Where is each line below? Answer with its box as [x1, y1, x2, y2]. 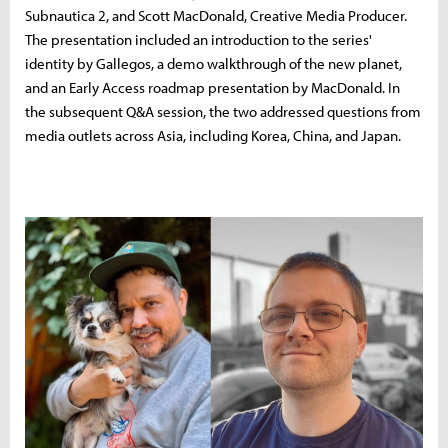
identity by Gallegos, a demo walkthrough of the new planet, [25, 53, 402, 73]
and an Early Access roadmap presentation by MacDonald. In [25, 77, 400, 97]
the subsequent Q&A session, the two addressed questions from [25, 101, 421, 121]
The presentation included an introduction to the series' [25, 29, 372, 49]
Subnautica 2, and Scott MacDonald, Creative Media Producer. [25, 5, 407, 25]
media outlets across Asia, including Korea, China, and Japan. [25, 125, 401, 145]
